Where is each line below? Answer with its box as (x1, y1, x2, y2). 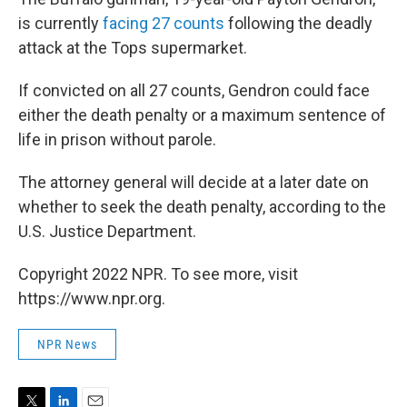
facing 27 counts (103, 14, 224, 33)
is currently (18, 14, 103, 33)
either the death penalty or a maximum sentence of (18, 105, 386, 124)
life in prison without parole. (18, 130, 216, 149)
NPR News (37, 337, 97, 352)
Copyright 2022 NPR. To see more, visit (18, 264, 298, 283)
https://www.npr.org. (18, 289, 165, 308)
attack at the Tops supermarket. (18, 38, 247, 57)
